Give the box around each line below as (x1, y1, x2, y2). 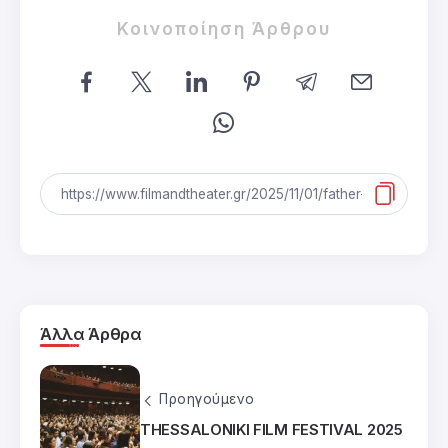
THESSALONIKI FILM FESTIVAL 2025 (140, 419, 403, 439)
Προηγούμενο (159, 391, 255, 408)
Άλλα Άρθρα (40, 323, 142, 344)
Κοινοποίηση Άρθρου (117, 17, 331, 39)
